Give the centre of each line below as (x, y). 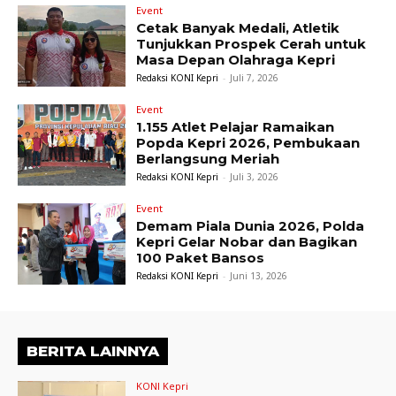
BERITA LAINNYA (93, 350)
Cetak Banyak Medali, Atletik (238, 28)
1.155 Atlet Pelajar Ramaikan (236, 127)
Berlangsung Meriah (208, 159)
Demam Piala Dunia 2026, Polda (251, 225)
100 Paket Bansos (201, 257)
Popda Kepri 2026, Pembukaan (248, 143)
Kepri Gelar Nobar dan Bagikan (247, 241)
